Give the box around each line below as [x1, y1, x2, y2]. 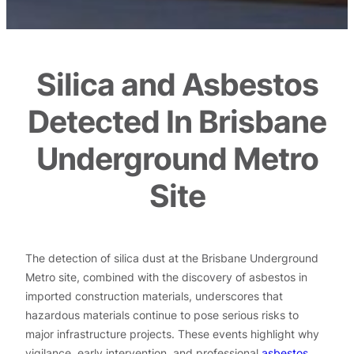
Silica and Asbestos [36, 65, 318, 104]
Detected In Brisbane [28, 102, 326, 141]
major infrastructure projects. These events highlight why [25, 326, 319, 341]
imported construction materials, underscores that [25, 288, 283, 303]
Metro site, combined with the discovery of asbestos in [25, 269, 307, 284]
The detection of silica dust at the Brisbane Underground [25, 250, 318, 265]
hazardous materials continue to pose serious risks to [25, 307, 299, 322]
